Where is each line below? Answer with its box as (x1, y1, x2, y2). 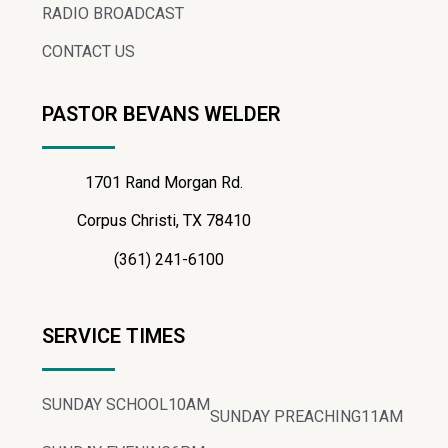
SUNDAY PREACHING (210, 406, 361, 426)
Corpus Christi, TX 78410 (77, 211, 262, 231)
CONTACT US (42, 41, 135, 61)
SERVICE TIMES (42, 323, 185, 348)
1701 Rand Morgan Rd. (85, 172, 254, 192)
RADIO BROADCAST (42, 3, 184, 23)
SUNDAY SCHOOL (42, 394, 168, 414)
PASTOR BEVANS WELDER (42, 101, 281, 126)
